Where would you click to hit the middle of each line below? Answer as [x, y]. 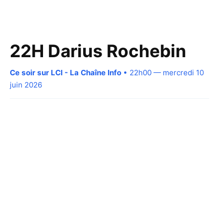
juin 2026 [26, 85]
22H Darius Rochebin [98, 51]
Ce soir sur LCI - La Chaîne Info [66, 72]
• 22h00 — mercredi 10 [163, 72]
